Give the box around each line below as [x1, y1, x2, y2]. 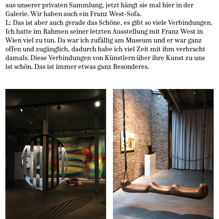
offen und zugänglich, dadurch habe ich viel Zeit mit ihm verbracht [5, 45, 206, 54]
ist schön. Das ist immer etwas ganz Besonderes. [5, 63, 150, 71]
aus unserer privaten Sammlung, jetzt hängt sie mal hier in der [5, 1, 194, 10]
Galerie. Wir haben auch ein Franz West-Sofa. [5, 10, 142, 19]
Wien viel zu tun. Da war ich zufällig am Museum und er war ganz [5, 36, 202, 45]
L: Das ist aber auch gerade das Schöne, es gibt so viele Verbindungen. [5, 19, 213, 27]
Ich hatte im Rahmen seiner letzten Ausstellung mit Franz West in [5, 27, 203, 36]
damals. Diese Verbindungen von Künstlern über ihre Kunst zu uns [5, 54, 205, 63]
